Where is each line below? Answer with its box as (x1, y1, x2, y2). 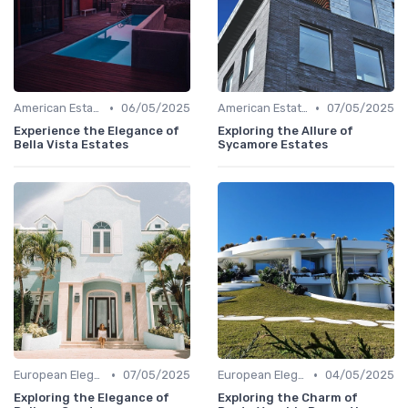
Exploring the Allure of (218, 124, 353, 138)
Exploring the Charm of (218, 391, 358, 405)
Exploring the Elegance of (14, 391, 169, 405)
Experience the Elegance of (14, 124, 179, 138)
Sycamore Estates (218, 138, 328, 152)
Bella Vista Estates (14, 138, 128, 152)
